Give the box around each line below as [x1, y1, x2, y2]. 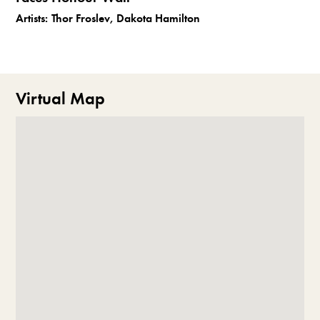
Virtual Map [16, 88, 106, 110]
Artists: [16, 11, 49, 26]
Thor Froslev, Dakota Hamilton [51, 11, 201, 26]
